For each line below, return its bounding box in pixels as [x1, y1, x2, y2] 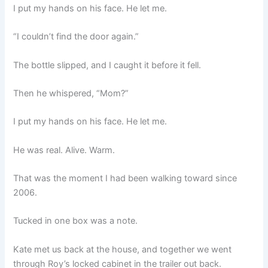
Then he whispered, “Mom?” [13, 87, 129, 99]
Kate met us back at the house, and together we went [13, 243, 232, 255]
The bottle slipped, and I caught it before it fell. [13, 59, 202, 71]
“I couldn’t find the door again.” [13, 31, 139, 42]
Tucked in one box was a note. [13, 215, 138, 227]
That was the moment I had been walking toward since [13, 172, 237, 184]
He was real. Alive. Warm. [13, 144, 115, 156]
